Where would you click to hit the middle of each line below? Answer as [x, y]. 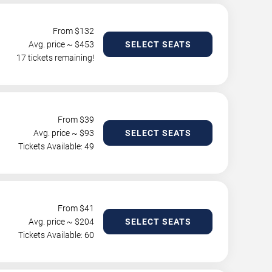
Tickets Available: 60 [56, 235]
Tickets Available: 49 [56, 147]
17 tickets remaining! [55, 58]
